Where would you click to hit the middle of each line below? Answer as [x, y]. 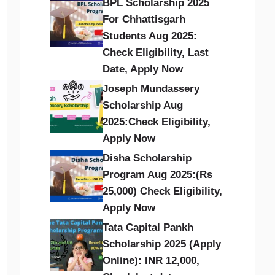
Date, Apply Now [143, 69]
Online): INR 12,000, [151, 261]
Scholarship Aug [143, 105]
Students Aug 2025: [150, 36]
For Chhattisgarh [144, 19]
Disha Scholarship [147, 158]
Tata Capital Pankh [148, 227]
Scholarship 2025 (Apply [162, 244]
